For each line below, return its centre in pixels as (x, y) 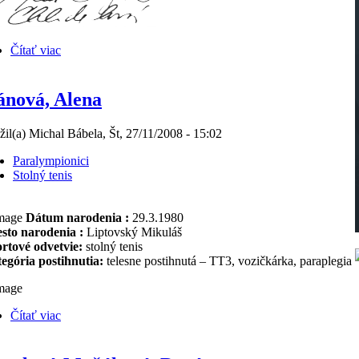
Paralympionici (51, 160)
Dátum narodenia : (76, 218)
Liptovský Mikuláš (134, 232)
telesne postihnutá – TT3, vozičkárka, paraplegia (231, 261)
